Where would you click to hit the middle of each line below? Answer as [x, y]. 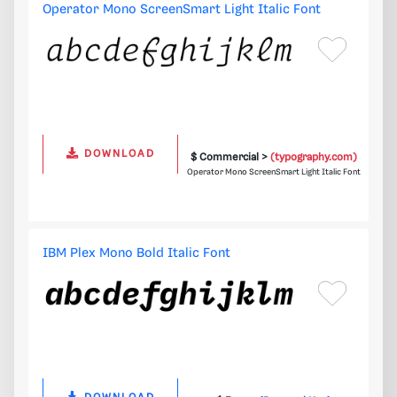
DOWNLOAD [117, 154]
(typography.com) [313, 158]
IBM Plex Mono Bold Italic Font [136, 254]
